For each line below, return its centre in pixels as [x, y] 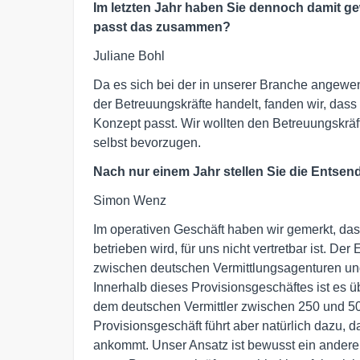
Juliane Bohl [129, 56]
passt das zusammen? [162, 27]
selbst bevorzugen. [147, 143]
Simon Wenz [130, 201]
